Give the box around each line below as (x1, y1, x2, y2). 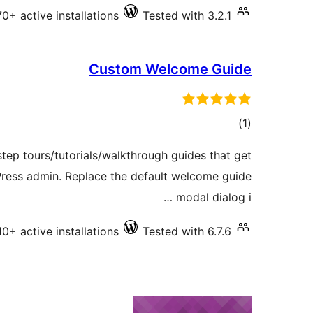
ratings (207, 136, 243, 150)
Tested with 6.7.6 (143, 224, 231, 238)
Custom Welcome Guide (89, 61, 252, 78)
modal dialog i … (176, 190, 252, 204)
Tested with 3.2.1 (143, 8, 231, 22)
